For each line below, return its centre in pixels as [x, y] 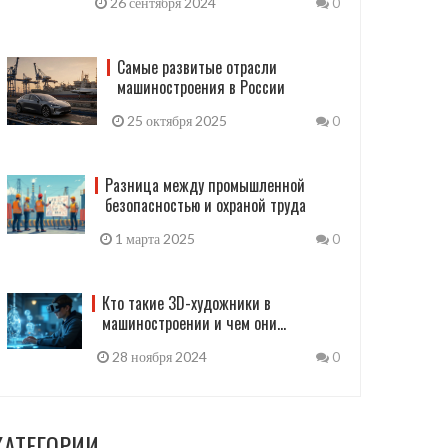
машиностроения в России [201, 87]
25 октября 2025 [176, 120]
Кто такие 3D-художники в [186, 303]
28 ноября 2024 [157, 356]
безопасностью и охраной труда [206, 205]
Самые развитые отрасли [197, 67]
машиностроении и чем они [189, 323]
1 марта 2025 [154, 238]
